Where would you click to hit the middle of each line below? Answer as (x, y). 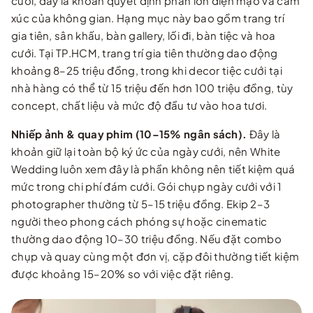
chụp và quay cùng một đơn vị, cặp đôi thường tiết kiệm (155, 256)
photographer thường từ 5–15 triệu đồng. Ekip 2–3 (141, 203)
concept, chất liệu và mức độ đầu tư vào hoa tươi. (139, 105)
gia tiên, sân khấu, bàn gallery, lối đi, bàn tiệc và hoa (144, 35)
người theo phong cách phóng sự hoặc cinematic (139, 221)
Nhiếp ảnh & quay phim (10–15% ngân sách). (129, 133)
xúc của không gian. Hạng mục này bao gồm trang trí (148, 17)
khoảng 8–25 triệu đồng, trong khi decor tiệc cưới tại (147, 70)
